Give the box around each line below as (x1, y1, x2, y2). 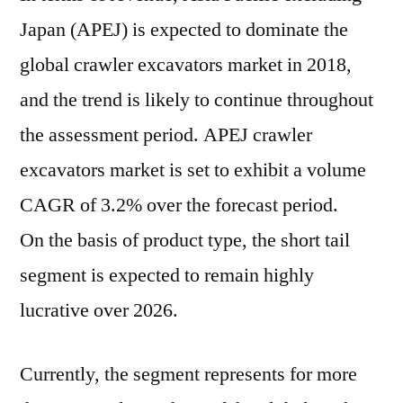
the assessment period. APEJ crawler (20, 122, 312, 148)
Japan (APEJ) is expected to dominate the (20, 17, 348, 42)
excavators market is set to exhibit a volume (20, 157, 366, 183)
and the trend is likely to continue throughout (20, 87, 373, 112)
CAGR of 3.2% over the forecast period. (20, 193, 338, 218)
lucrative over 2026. (20, 298, 178, 323)
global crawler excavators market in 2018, (20, 52, 352, 77)
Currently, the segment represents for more (20, 362, 357, 387)
